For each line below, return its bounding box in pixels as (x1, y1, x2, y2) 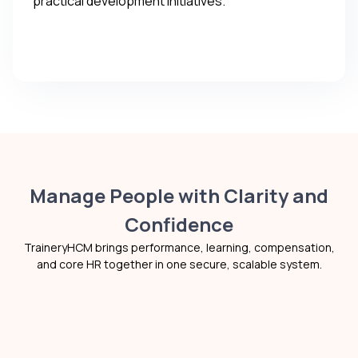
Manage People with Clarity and (30, 181, 328, 209)
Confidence (125, 210, 233, 237)
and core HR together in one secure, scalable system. (36, 256, 322, 272)
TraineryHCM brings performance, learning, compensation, (23, 239, 335, 255)
